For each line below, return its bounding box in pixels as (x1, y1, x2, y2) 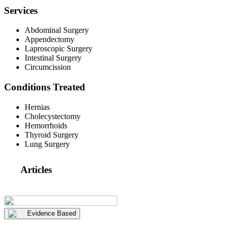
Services (4, 5, 37, 16)
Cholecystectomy (25, 111, 81, 121)
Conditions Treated (4, 82, 85, 92)
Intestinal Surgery (25, 53, 82, 63)
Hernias (25, 102, 50, 111)
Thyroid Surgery (25, 130, 79, 139)
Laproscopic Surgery (25, 44, 92, 53)
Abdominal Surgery (25, 26, 89, 35)
